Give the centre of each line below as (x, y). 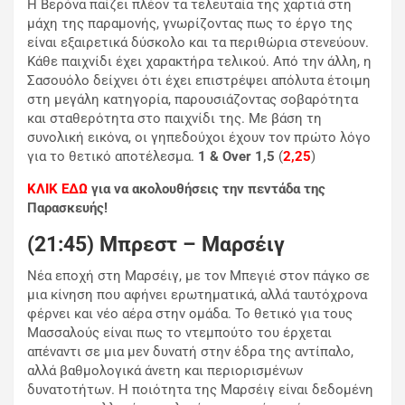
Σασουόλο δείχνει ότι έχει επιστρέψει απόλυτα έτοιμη (199, 81)
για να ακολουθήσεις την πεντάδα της (207, 189)
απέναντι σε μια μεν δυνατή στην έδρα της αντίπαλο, (190, 352)
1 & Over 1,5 (235, 157)
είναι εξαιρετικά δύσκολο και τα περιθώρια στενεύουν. (198, 43)
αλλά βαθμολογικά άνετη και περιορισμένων (165, 371)
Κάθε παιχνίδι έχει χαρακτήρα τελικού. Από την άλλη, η (199, 62)
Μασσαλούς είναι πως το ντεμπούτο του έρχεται (179, 333)
